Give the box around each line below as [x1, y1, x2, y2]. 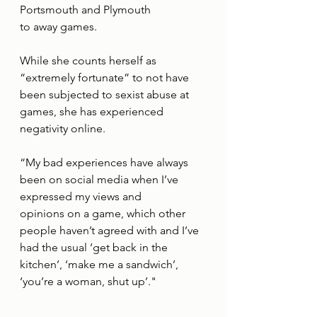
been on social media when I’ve [20, 173, 181, 187]
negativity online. [20, 122, 105, 136]
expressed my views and [20, 190, 142, 204]
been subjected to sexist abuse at [20, 88, 192, 102]
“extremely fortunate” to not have [20, 71, 192, 85]
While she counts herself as [20, 54, 159, 68]
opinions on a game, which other [20, 207, 188, 221]
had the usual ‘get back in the [20, 241, 171, 255]
